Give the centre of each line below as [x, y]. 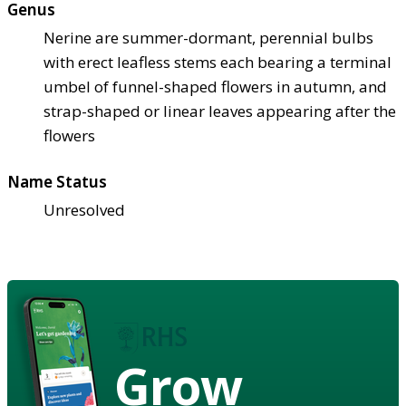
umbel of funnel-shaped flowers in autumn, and [215, 86]
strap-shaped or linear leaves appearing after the [220, 111]
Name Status [57, 181]
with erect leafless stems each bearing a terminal [217, 62]
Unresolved [84, 209]
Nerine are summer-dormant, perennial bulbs [208, 37]
